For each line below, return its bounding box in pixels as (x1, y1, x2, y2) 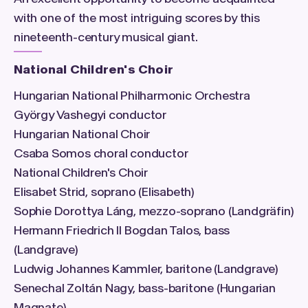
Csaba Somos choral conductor (14, 146, 188, 162)
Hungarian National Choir (14, 126, 151, 142)
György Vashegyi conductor (14, 107, 166, 123)
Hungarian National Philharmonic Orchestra (14, 88, 250, 104)
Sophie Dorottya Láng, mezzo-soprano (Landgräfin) (14, 203, 294, 219)
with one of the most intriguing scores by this (14, 10, 260, 25)
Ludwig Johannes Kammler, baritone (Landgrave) (14, 261, 278, 277)
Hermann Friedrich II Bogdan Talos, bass (14, 223, 230, 239)
